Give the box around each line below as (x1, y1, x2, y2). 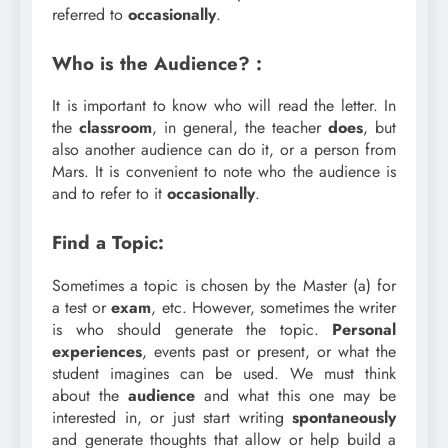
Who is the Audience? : (52, 49, 262, 77)
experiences (52, 340, 142, 364)
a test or (52, 296, 112, 320)
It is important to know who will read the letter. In (52, 94, 396, 118)
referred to (52, 2, 128, 26)
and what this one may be (195, 384, 396, 408)
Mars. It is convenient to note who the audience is (52, 160, 396, 184)
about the (52, 384, 128, 408)
